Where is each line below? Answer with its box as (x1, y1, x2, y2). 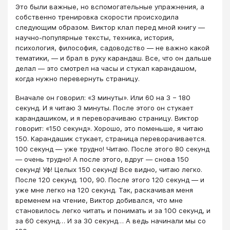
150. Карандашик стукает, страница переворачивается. (15, 134, 206, 143)
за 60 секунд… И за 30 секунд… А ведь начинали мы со (15, 216, 206, 225)
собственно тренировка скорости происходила (15, 13, 179, 22)
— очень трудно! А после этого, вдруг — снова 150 (15, 155, 189, 163)
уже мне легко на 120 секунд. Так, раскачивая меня (15, 185, 193, 194)
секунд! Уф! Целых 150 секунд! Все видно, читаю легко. (15, 165, 202, 174)
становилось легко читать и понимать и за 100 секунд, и (15, 206, 210, 215)
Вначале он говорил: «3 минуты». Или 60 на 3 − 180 (15, 93, 190, 102)
